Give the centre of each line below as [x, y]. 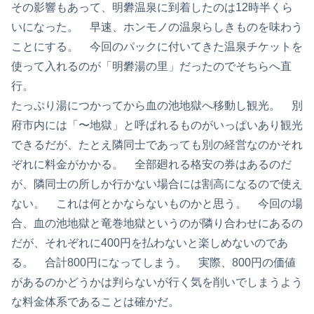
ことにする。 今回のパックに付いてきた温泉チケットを [157, 47]
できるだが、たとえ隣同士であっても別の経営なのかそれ [157, 145]
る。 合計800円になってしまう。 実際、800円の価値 [153, 263]
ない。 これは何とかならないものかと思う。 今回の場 [157, 204]
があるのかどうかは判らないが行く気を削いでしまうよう [157, 282]
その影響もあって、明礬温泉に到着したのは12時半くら [152, 8]
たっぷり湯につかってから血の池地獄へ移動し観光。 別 [157, 106]
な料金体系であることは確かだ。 [95, 302]
